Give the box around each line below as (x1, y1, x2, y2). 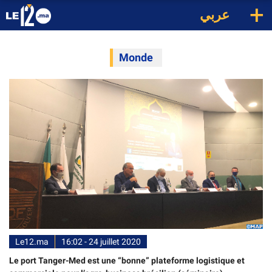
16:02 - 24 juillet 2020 (61, 236, 141, 246)
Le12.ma (15, 236, 49, 246)
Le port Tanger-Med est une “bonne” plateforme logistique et (9, 255, 245, 265)
